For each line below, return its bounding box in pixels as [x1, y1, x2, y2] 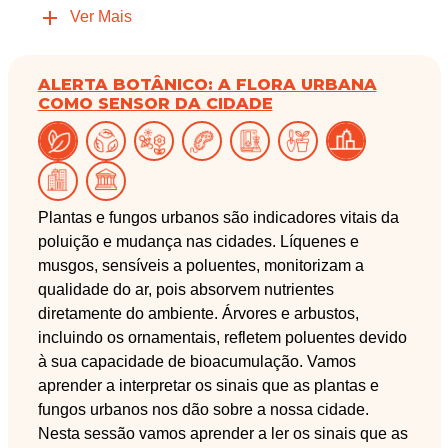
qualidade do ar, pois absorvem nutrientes [37, 281, 334, 299]
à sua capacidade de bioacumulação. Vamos [37, 353, 356, 371]
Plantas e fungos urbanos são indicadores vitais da [37, 209, 399, 227]
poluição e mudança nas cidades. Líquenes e [37, 233, 359, 251]
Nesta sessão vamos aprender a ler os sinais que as [37, 425, 408, 443]
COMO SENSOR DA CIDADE [37, 94, 273, 114]
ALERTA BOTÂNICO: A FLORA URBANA [37, 75, 377, 95]
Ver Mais [69, 8, 132, 26]
